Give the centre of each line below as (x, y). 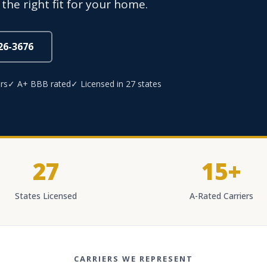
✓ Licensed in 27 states (116, 84)
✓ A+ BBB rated (39, 84)
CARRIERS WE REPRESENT (133, 259)
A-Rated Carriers (221, 196)
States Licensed (46, 196)
